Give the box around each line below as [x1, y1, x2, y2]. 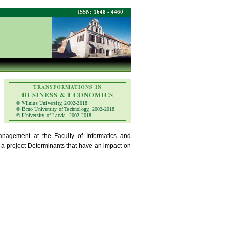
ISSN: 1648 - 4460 [78, 9, 123, 15]
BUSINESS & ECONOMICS [21, 89, 113, 99]
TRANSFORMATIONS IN [33, 83, 102, 90]
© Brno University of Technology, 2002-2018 [16, 106, 115, 112]
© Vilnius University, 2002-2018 [16, 100, 88, 106]
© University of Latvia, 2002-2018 [16, 112, 92, 118]
